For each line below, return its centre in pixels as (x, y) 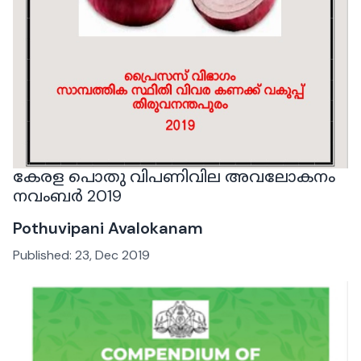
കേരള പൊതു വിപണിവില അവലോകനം (174, 176)
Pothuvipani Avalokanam (108, 228)
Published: (44, 255)
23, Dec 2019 (112, 255)
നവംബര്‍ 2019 (67, 195)
